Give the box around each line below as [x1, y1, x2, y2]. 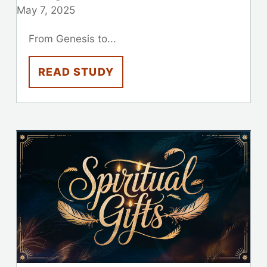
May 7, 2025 [16, 4, 75, 16]
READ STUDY [38, 65, 114, 78]
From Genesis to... [28, 32, 116, 45]
